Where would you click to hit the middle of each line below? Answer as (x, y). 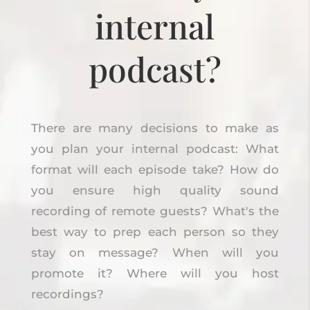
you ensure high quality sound (155, 190)
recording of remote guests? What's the (155, 211)
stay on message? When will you (155, 252)
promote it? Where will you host (155, 273)
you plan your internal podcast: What (155, 148)
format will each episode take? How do (155, 169)
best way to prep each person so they (155, 231)
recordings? (67, 294)
